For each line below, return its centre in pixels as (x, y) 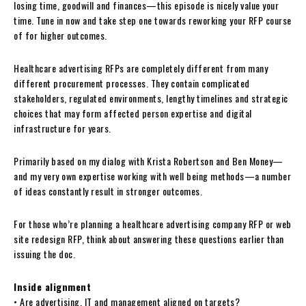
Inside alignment (52, 286)
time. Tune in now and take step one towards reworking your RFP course (153, 20)
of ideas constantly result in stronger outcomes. (108, 191)
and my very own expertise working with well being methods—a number (152, 176)
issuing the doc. (44, 253)
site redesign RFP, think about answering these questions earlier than (149, 238)
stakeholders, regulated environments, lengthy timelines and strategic (151, 98)
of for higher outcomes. (60, 35)
